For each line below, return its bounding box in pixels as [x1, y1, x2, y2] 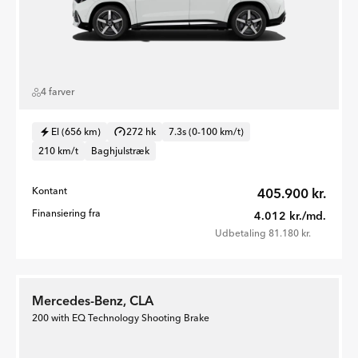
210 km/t [38, 145, 78, 157]
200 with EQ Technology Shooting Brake [32, 312, 209, 324]
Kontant [32, 185, 67, 197]
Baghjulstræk [91, 145, 149, 157]
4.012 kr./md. [254, 209, 326, 223]
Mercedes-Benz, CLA [32, 292, 153, 308]
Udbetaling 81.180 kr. [215, 227, 311, 239]
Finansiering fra [32, 207, 101, 219]
